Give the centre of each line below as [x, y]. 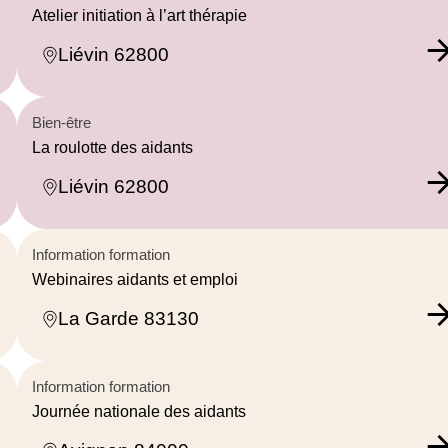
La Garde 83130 [128, 319]
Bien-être [61, 122]
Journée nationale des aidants [139, 411]
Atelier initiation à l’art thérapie [139, 15]
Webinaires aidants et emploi [135, 279]
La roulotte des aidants [112, 147]
